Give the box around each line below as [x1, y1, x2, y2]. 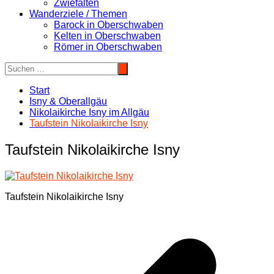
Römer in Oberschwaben [54, 42, 162, 52]
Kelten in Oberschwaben [54, 31, 161, 41]
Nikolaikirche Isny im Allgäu [29, 107, 149, 117]
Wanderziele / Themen [29, 9, 127, 19]
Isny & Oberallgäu [29, 96, 107, 106]
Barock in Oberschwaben [54, 20, 163, 30]
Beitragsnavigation [4, 211, 123, 228]
